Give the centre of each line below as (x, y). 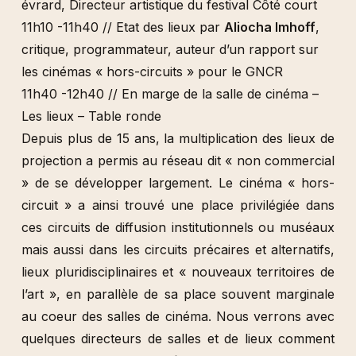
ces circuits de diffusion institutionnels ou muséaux (178, 227)
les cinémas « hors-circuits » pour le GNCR (152, 72)
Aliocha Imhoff (269, 27)
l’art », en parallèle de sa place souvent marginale (178, 294)
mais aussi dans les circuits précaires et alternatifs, (178, 250)
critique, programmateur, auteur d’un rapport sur (170, 49)
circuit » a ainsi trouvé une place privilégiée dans (178, 205)
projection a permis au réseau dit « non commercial (178, 161)
